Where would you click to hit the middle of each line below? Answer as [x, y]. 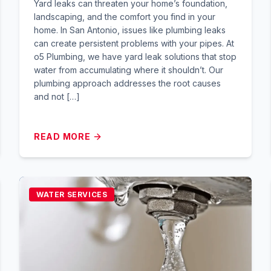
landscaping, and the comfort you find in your [125, 17]
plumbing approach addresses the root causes [127, 83]
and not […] [57, 96]
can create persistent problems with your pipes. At [134, 43]
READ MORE [62, 136]
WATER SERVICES [72, 194]
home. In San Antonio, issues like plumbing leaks [130, 30]
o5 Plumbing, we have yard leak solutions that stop [135, 57]
